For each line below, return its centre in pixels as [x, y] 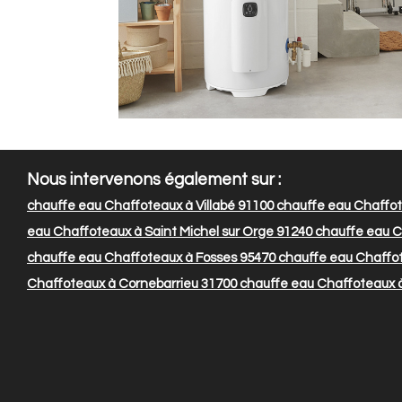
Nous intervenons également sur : [154, 180]
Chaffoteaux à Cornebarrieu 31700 [132, 284]
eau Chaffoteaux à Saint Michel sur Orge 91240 [170, 232]
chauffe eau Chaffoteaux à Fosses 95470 [151, 258]
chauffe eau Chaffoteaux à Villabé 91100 [150, 206]
